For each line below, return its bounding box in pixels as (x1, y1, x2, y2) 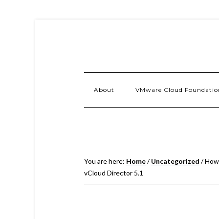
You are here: (84, 157, 126, 165)
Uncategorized (151, 157, 199, 165)
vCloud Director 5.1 (84, 169, 143, 177)
